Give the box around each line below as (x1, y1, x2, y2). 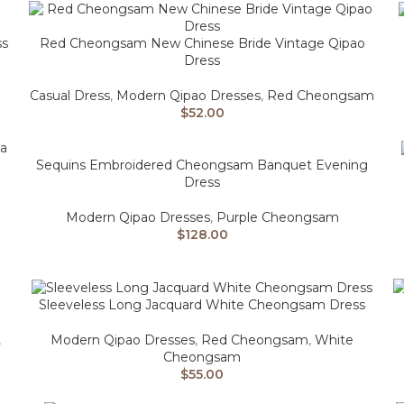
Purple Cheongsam (216, 209, 339, 226)
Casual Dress (30, 87, 110, 105)
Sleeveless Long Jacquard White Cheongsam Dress (39, 297, 365, 314)
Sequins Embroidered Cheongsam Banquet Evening (36, 157, 368, 174)
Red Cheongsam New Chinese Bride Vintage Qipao (39, 35, 365, 52)
